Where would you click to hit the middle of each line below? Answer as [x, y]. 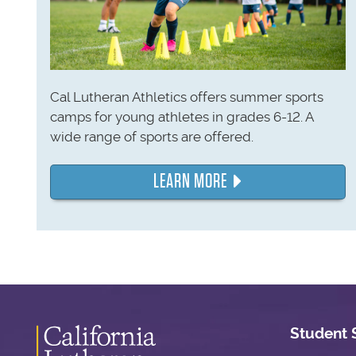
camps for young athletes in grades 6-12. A [181, 116]
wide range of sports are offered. [151, 136]
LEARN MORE [190, 182]
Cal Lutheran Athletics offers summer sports [186, 97]
